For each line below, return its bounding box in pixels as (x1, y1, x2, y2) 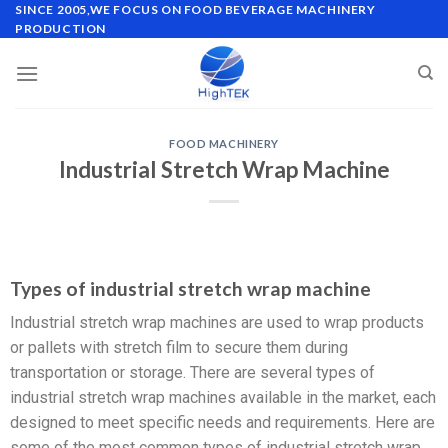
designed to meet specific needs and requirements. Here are (10, 413, 435, 433)
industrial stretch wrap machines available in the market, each (10, 388, 436, 408)
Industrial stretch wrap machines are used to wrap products (10, 313, 424, 333)
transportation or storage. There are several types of (10, 363, 375, 383)
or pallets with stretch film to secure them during (10, 338, 348, 358)
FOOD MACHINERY (169, 137, 279, 150)
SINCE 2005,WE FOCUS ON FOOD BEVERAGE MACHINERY (15, 2, 376, 17)
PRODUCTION (15, 21, 106, 36)
